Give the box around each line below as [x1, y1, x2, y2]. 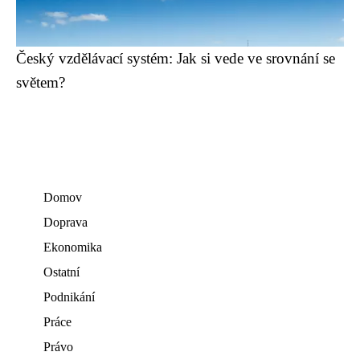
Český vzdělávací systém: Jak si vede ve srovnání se [16, 50, 335, 67]
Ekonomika [43, 240, 102, 254]
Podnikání [43, 290, 95, 304]
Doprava [43, 215, 88, 229]
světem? [16, 74, 65, 91]
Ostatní [43, 265, 80, 279]
